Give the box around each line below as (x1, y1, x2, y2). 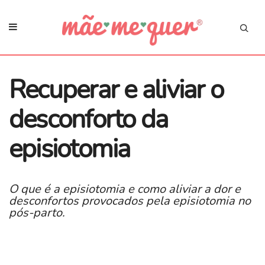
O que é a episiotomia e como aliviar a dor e (9, 180, 241, 197)
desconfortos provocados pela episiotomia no (9, 192, 251, 209)
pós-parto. (9, 204, 65, 221)
